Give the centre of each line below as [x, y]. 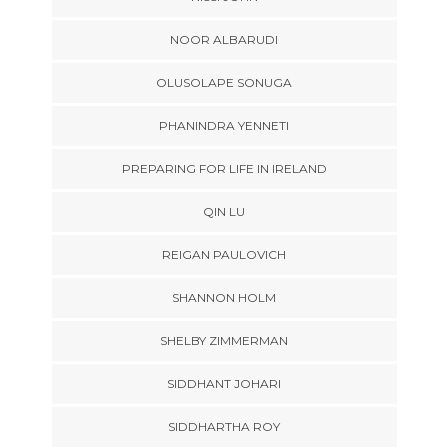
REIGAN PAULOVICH [224, 254]
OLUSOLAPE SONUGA [224, 82]
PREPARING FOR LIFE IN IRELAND [224, 168]
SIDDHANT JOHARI [224, 383]
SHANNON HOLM [224, 297]
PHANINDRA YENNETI [224, 125]
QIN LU [224, 211]
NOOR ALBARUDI [224, 39]
